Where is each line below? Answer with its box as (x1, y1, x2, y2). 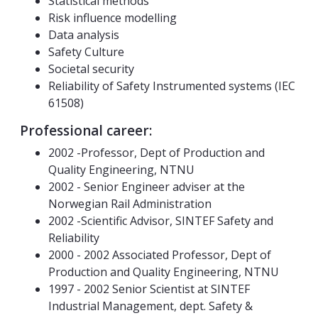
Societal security (48, 61, 134, 77)
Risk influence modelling (48, 10, 177, 26)
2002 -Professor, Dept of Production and (48, 145, 265, 161)
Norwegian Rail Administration (48, 196, 212, 212)
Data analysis (48, 27, 119, 43)
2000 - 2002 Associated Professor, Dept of (48, 247, 271, 263)
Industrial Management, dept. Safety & (48, 298, 253, 314)
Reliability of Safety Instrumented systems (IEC (48, 78, 295, 94)
